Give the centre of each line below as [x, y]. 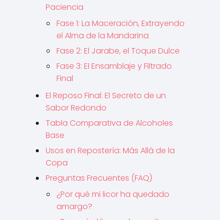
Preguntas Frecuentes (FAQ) [99, 178]
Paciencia [65, 7]
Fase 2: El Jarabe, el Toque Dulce [118, 51]
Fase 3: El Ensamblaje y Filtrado [114, 66]
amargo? [74, 206]
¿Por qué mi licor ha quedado [113, 194]
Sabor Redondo [76, 108]
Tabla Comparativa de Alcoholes [109, 123]
